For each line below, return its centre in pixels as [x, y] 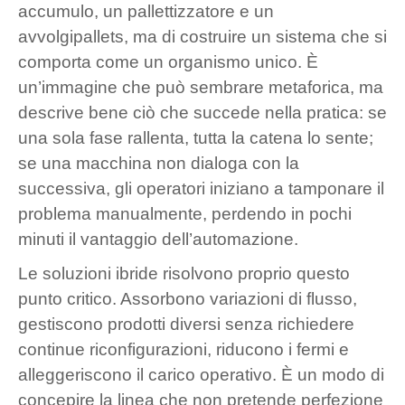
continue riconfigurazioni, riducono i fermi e [184, 349]
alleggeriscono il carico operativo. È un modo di [201, 374]
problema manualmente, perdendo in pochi [185, 213]
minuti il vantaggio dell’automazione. [158, 239]
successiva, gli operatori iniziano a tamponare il [201, 188]
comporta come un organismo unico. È [168, 61]
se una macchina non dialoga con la [159, 163]
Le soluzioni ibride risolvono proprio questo [184, 273]
